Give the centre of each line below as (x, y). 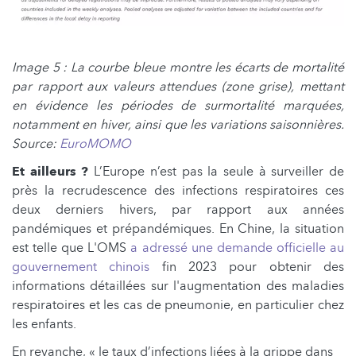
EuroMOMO (95, 143)
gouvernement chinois (81, 267)
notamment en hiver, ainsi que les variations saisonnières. (178, 124)
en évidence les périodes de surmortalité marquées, (178, 105)
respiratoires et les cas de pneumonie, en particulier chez (178, 305)
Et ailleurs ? (50, 171)
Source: (36, 143)
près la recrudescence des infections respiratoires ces (178, 190)
